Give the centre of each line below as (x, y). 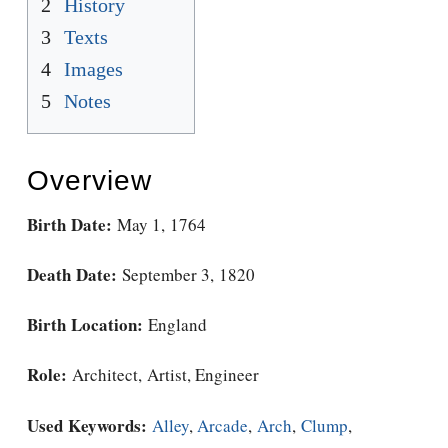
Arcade (223, 425)
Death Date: (72, 274)
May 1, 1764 (158, 224)
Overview (89, 180)
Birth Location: (85, 325)
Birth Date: (69, 224)
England (174, 325)
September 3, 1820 (185, 274)
